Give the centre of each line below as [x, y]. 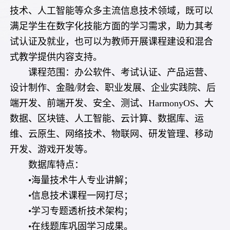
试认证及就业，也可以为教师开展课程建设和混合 [112, 42]
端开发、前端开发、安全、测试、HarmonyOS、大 [112, 103]
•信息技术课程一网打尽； [81, 196]
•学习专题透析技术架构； [81, 211]
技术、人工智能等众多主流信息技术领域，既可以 [112, 11]
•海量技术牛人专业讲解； [81, 180]
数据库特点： [56, 165]
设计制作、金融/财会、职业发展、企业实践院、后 [113, 88]
